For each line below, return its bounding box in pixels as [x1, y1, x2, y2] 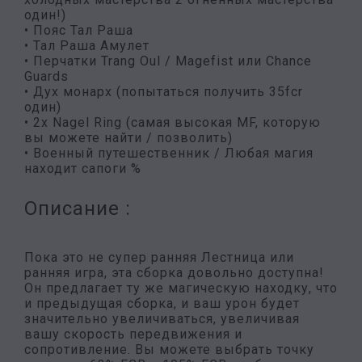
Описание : [24, 197, 131, 220]
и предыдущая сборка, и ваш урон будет [24, 296, 300, 311]
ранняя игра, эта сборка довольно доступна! [24, 265, 324, 280]
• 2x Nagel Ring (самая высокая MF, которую [24, 115, 321, 130]
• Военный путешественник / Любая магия [24, 145, 314, 161]
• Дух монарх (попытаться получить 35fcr [24, 84, 303, 99]
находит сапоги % [24, 161, 141, 176]
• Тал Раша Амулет [24, 38, 149, 53]
